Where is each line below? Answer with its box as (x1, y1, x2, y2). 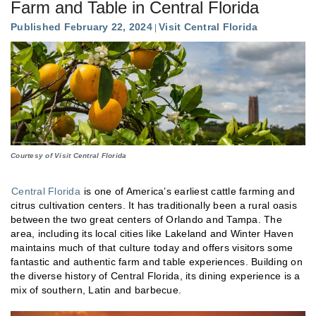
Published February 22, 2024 (11, 20, 152, 32)
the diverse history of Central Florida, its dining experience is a (11, 269, 300, 281)
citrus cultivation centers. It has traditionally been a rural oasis (11, 199, 297, 211)
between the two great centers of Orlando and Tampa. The (11, 213, 282, 225)
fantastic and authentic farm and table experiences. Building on (11, 255, 303, 267)
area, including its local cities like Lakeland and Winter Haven (11, 227, 293, 239)
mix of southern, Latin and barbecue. (11, 284, 181, 296)
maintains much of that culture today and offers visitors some (11, 241, 293, 253)
